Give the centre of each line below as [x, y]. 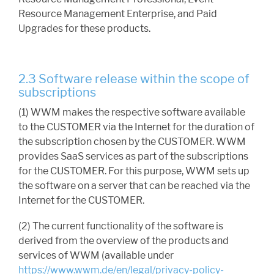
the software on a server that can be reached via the [134, 186]
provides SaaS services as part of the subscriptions [133, 157]
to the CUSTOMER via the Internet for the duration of [136, 127]
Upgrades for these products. [84, 29]
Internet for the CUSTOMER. [81, 201]
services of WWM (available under [96, 256]
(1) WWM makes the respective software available [132, 113]
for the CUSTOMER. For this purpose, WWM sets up [134, 171]
